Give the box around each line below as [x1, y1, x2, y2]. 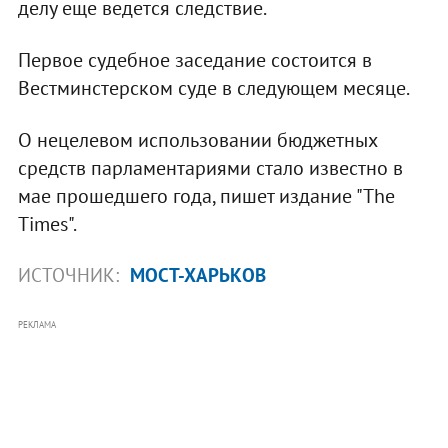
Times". [17, 210, 77, 237]
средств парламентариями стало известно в [17, 154, 403, 181]
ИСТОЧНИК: [17, 262, 124, 287]
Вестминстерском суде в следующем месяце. [17, 74, 410, 101]
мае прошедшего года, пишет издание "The [17, 182, 395, 209]
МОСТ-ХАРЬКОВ [129, 262, 266, 287]
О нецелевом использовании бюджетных [17, 126, 377, 153]
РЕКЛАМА [17, 318, 56, 330]
